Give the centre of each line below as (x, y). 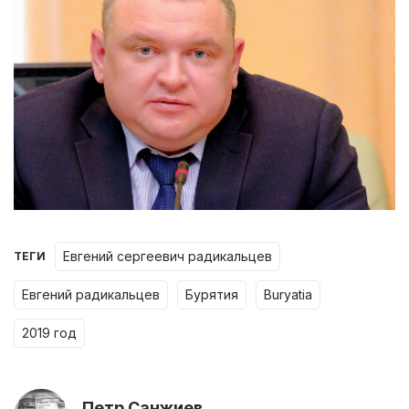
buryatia (292, 294)
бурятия (216, 294)
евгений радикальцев (94, 294)
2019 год (53, 332)
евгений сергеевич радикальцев (171, 256)
